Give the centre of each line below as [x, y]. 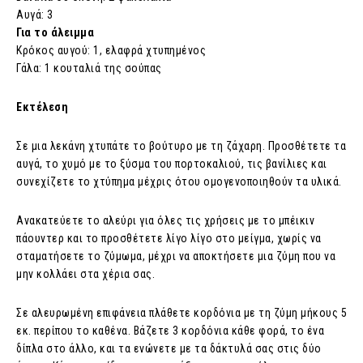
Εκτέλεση [42, 107]
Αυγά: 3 [35, 15]
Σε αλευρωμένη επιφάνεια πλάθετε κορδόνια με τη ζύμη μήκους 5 [181, 313]
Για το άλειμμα [55, 33]
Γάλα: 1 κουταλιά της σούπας [89, 68]
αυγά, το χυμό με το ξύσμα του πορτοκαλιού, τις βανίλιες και [172, 164]
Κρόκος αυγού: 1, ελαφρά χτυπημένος [111, 51]
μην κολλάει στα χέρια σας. [85, 274]
